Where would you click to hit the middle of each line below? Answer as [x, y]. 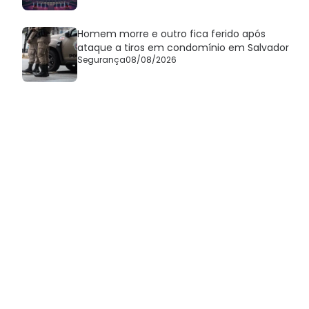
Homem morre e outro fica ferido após [171, 34]
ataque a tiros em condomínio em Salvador [183, 48]
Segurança [101, 60]
